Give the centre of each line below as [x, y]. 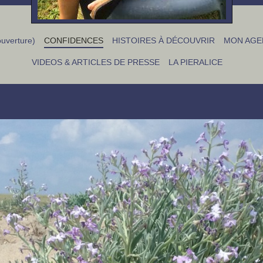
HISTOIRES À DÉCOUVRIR [163, 41]
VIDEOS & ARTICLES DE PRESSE [96, 63]
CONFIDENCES [73, 41]
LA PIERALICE [195, 63]
